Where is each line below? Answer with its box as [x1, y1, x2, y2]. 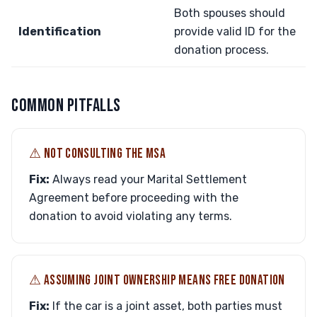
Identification [18, 25, 101, 38]
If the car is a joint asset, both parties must [50, 299, 282, 313]
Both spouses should [174, 6, 285, 20]
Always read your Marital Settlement [50, 173, 247, 186]
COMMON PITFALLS [11, 95, 121, 117]
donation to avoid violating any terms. [29, 209, 232, 223]
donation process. [174, 43, 269, 57]
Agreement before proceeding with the [29, 191, 238, 204]
